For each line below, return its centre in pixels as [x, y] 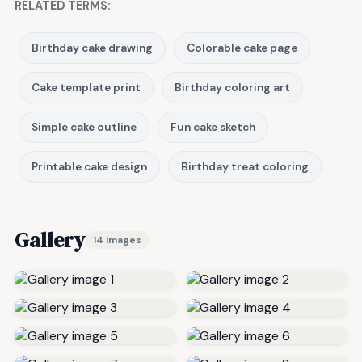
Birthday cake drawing [92, 48]
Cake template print [86, 88]
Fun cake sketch [213, 127]
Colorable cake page [242, 48]
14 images [117, 240]
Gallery [50, 240]
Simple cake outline [84, 127]
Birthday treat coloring [245, 167]
